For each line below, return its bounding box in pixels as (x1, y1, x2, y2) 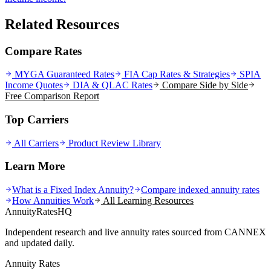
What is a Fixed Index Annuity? (12, 184, 134, 195)
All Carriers (12, 137, 59, 148)
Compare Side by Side (160, 80, 248, 91)
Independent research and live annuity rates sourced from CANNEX (5, 227, 266, 238)
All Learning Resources (101, 195, 194, 206)
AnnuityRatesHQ (5, 206, 72, 217)
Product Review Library (66, 137, 161, 148)
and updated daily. (5, 238, 74, 249)
